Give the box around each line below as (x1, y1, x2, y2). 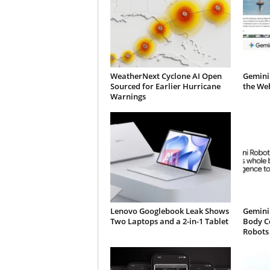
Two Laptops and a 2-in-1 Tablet (110, 216, 228, 227)
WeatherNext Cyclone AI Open (110, 71, 222, 82)
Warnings (110, 91, 146, 102)
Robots (242, 226, 269, 237)
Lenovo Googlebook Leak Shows (110, 206, 229, 217)
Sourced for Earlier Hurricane (110, 81, 221, 92)
